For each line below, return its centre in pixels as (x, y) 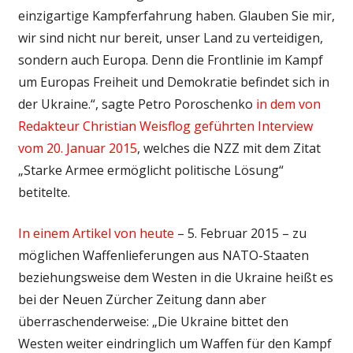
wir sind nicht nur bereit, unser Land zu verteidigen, (170, 37)
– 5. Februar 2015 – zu (240, 233)
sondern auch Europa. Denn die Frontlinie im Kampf (170, 59)
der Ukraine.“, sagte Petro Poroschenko (137, 104)
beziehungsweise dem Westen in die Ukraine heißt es (175, 277)
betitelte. (44, 192)
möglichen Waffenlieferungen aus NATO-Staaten (163, 255)
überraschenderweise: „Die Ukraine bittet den (153, 321)
